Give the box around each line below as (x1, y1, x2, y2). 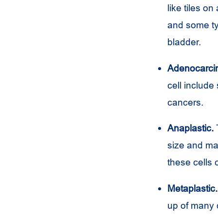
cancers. (167, 96, 203, 108)
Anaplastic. (167, 123, 214, 134)
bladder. (167, 36, 201, 47)
